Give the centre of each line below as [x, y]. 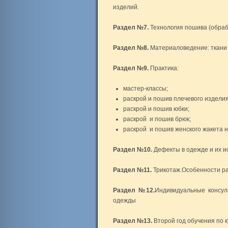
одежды [124, 201]
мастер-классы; [146, 89]
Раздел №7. [131, 27]
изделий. [126, 7]
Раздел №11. [133, 170]
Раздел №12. [134, 190]
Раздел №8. [131, 48]
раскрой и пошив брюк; [157, 119]
